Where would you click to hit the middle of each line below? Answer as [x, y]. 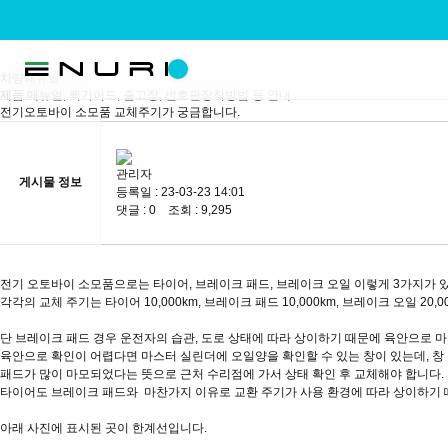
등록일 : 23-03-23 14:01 [180, 191]
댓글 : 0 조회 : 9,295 [174, 209]
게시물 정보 [50, 181]
